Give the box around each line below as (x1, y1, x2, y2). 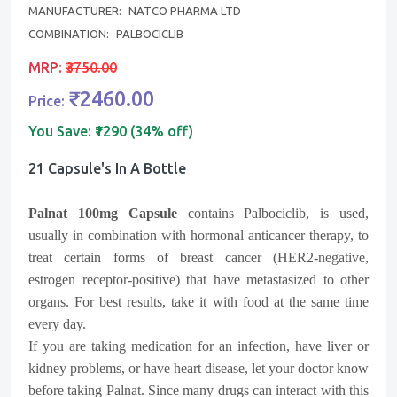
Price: (28, 92, 68, 109)
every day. (28, 315, 90, 331)
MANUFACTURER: (28, 4, 124, 17)
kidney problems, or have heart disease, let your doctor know (28, 360, 369, 376)
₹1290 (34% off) (95, 122, 193, 139)
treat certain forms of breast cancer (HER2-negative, (28, 249, 369, 265)
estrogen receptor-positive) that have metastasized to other (28, 271, 369, 287)
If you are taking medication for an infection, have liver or (28, 338, 369, 354)
